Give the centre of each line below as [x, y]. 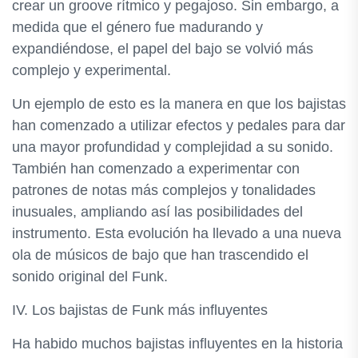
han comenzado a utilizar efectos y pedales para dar [179, 125]
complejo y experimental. [91, 70]
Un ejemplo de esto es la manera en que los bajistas [179, 104]
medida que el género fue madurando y [137, 27]
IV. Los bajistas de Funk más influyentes [140, 310]
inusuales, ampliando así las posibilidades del [157, 212]
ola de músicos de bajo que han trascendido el [160, 255]
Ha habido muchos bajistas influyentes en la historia [177, 344]
